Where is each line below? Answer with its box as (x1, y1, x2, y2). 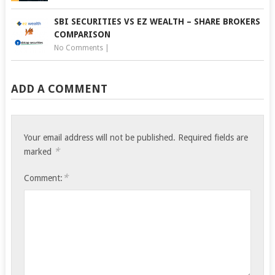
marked (24, 147, 55, 157)
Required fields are (176, 133, 249, 143)
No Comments (53, 44, 103, 53)
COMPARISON (53, 29, 110, 40)
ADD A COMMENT (10, 82, 107, 96)
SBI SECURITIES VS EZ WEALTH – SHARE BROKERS (53, 17, 260, 27)
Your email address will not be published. (24, 133, 176, 143)
